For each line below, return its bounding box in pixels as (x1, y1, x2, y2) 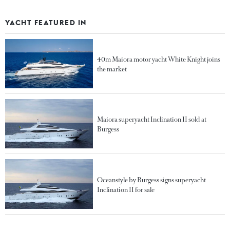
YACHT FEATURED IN (5, 17, 87, 27)
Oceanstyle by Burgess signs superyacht (97, 175, 206, 184)
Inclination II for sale (97, 185, 155, 194)
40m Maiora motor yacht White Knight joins (97, 55, 221, 64)
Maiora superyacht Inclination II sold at (97, 115, 207, 124)
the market (97, 65, 127, 74)
